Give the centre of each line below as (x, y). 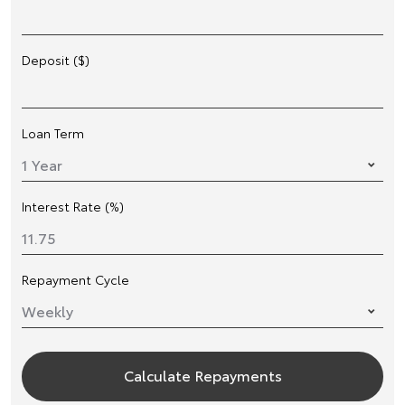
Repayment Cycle (75, 279)
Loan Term (53, 132)
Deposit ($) (56, 59)
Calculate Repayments (202, 374)
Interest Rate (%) (73, 206)
